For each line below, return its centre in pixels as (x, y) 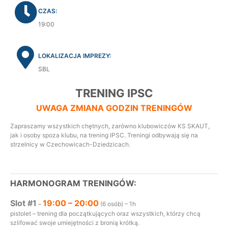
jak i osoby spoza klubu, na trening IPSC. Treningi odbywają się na (104, 135)
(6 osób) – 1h (117, 204)
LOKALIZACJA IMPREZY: (75, 56)
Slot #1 (23, 203)
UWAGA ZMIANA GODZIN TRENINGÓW (114, 108)
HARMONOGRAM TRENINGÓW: (73, 183)
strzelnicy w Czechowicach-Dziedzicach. (70, 144)
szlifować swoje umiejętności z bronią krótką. (75, 223)
